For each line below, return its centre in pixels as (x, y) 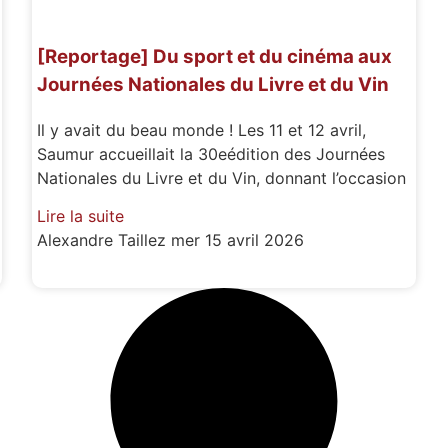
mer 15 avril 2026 (238, 240)
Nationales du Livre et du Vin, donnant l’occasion (222, 177)
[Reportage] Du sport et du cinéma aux (215, 56)
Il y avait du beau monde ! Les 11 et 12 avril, (202, 129)
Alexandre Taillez (104, 240)
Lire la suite (81, 216)
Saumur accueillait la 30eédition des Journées (211, 153)
